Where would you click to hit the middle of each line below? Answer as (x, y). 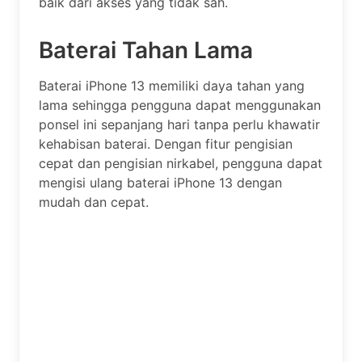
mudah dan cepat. (94, 202)
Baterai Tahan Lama (146, 50)
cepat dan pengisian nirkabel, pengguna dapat (181, 163)
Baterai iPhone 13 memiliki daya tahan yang (172, 85)
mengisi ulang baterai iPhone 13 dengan (160, 182)
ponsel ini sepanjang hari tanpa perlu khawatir (179, 124)
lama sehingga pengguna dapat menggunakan (180, 105)
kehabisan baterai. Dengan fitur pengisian (166, 143)
